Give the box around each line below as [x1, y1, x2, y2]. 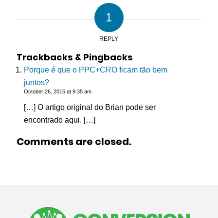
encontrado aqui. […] [23, 115, 95, 124]
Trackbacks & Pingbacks [16, 51, 133, 63]
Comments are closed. [16, 134, 131, 148]
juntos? [23, 78, 49, 87]
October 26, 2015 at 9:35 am [23, 88, 91, 94]
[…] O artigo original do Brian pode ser [23, 103, 156, 111]
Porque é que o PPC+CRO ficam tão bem [23, 65, 167, 74]
